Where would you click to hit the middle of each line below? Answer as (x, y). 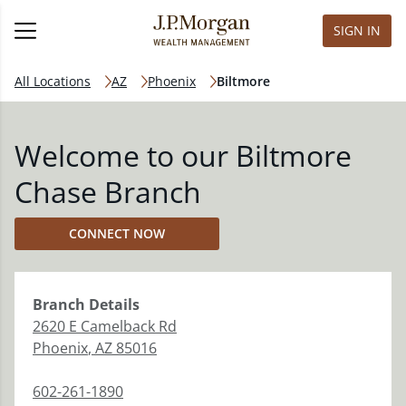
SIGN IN (357, 30)
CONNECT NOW (117, 233)
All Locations (53, 81)
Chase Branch (108, 192)
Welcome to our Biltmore (183, 155)
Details (112, 304)
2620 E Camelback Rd (105, 326)
